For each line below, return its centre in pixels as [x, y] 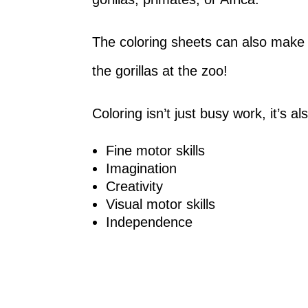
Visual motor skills [161, 204]
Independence [150, 222]
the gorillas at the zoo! [160, 71]
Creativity [135, 186]
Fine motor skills [156, 151]
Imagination [142, 168]
